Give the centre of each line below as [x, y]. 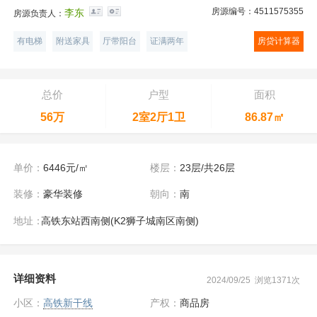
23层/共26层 [207, 167]
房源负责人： [39, 13]
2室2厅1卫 [158, 117]
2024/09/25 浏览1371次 [254, 280]
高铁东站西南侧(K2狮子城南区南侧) [119, 220]
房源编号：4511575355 [257, 11]
